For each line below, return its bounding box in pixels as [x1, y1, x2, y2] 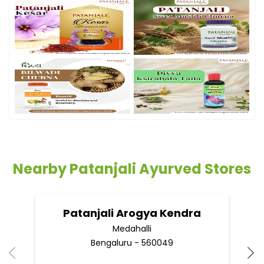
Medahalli [113, 222, 151, 235]
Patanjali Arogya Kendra [63, 205, 201, 220]
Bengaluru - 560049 [91, 236, 173, 249]
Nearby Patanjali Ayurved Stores [13, 159, 251, 179]
